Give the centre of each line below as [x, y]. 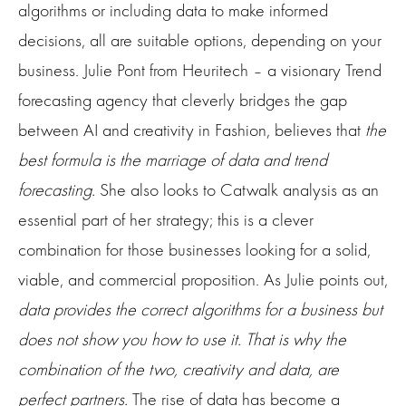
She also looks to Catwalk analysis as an [239, 190]
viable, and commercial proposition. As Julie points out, [203, 280]
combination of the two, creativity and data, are [179, 370]
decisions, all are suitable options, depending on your [200, 41]
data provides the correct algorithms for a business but [200, 310]
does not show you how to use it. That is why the [182, 340]
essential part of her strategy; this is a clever [166, 220]
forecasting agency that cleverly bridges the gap [183, 101]
